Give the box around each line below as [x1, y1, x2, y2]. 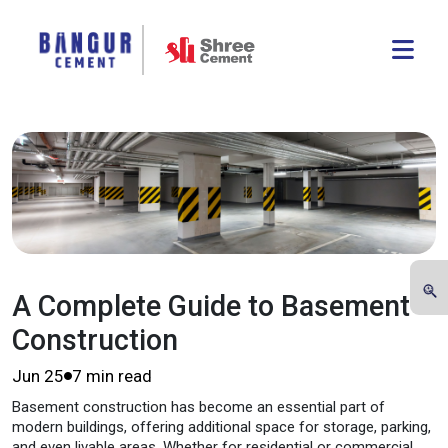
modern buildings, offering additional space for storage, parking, [12, 417, 431, 436]
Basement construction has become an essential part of [12, 397, 385, 416]
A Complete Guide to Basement [12, 288, 410, 323]
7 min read [72, 365, 152, 386]
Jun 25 [12, 365, 64, 386]
